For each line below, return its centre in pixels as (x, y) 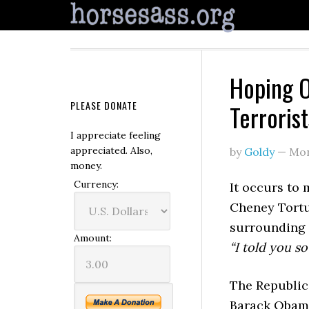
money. (86, 166)
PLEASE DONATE (104, 105)
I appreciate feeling (116, 135)
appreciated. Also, (111, 150)
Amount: (93, 238)
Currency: (96, 184)
